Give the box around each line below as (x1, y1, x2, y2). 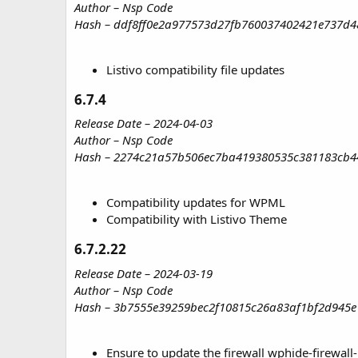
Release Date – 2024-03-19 (74, 265, 213, 281)
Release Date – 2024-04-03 (74, 115, 213, 132)
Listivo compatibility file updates (106, 61, 284, 78)
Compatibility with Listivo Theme (106, 211, 287, 228)
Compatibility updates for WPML (106, 194, 285, 211)
